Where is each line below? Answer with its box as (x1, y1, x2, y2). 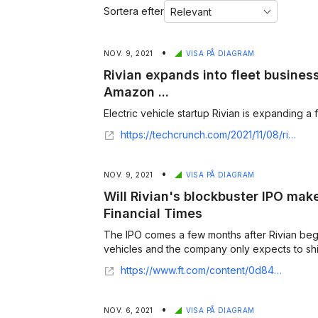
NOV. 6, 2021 (104, 306, 156, 314)
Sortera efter (104, 5, 164, 17)
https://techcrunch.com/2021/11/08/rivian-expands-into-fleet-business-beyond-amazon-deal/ (121, 128, 288, 141)
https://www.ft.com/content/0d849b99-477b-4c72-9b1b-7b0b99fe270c (121, 264, 274, 276)
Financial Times (104, 206, 202, 221)
